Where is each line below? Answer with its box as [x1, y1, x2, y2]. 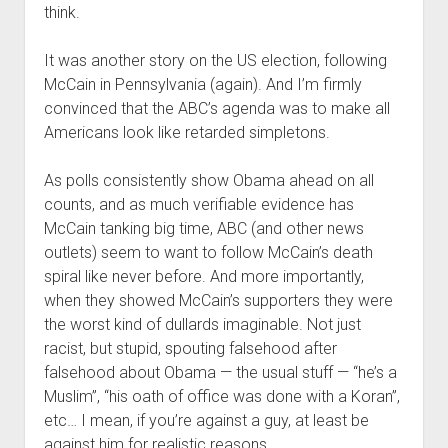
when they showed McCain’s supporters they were [43, 291, 393, 310]
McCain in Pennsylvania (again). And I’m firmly [43, 75, 362, 94]
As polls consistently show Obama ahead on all [43, 171, 374, 190]
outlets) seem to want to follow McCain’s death [43, 243, 373, 262]
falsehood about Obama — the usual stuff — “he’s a [43, 363, 397, 382]
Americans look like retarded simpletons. [43, 123, 330, 142]
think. [43, 3, 80, 22]
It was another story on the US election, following [43, 51, 387, 70]
